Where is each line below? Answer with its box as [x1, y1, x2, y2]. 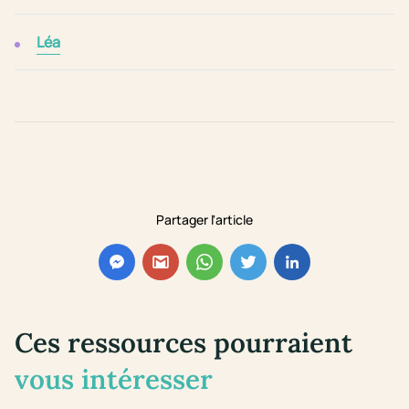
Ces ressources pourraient [15, 325, 352, 361]
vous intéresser [15, 362, 213, 397]
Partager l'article [156, 211, 253, 229]
